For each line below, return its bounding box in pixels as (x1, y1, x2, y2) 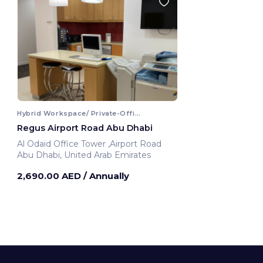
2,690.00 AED (17, 170, 83, 181)
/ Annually (83, 170, 129, 181)
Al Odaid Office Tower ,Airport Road (108, 138, 164, 149)
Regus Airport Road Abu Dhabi (17, 122, 153, 133)
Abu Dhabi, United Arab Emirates (17, 149, 151, 160)
